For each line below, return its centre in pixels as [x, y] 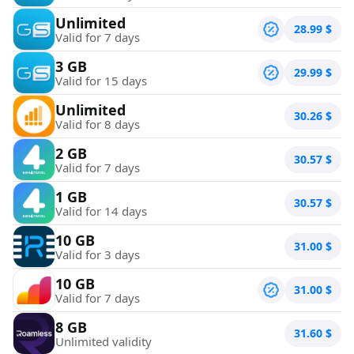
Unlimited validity [104, 341]
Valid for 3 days [98, 254]
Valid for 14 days [101, 211]
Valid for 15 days [101, 80]
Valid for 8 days [98, 124]
